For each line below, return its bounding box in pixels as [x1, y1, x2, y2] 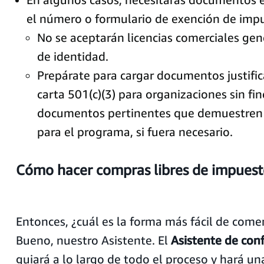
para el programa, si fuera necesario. [37, 125, 233, 138]
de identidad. [37, 49, 108, 63]
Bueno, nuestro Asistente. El [15, 233, 171, 247]
